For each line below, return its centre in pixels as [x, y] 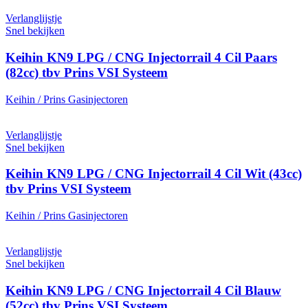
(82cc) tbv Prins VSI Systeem [87, 72]
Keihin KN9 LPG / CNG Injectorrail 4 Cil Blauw [143, 290]
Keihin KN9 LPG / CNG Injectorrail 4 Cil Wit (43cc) [154, 174]
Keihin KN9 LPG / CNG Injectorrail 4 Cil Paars [141, 57]
